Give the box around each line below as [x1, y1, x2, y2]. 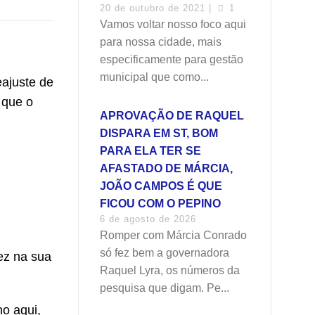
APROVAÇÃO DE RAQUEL [100, 110, 244, 122]
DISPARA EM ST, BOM [100, 127, 218, 139]
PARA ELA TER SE [100, 145, 201, 157]
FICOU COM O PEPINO [100, 198, 221, 210]
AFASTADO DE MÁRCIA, [100, 162, 233, 174]
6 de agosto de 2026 [100, 214, 196, 224]
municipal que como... [100, 71, 209, 83]
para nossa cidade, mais [100, 36, 221, 48]
